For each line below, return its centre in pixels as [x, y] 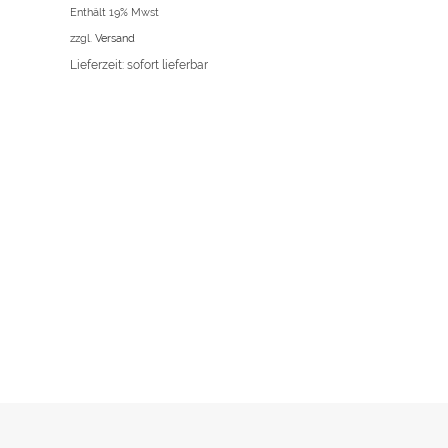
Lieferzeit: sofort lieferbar [138, 65]
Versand [114, 38]
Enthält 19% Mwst [114, 12]
